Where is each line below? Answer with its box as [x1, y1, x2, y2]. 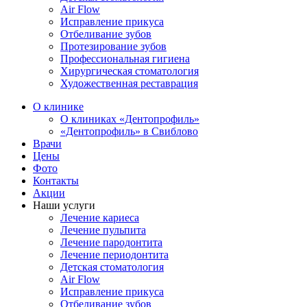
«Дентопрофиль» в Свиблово [60, 125, 198, 137]
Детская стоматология [60, 260, 164, 273]
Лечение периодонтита [60, 248, 169, 260]
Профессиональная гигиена [60, 52, 190, 64]
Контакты [33, 174, 79, 186]
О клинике [33, 100, 84, 112]
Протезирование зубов [60, 40, 167, 52]
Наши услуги [33, 199, 95, 211]
